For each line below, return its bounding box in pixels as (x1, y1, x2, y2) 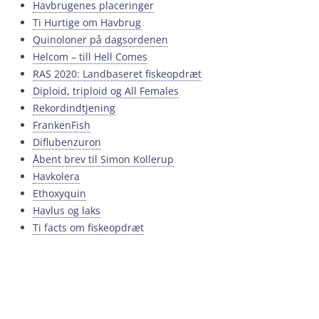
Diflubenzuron (33, 135, 101, 150)
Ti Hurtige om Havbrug (33, 16, 141, 30)
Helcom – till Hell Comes (33, 50, 147, 64)
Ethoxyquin (33, 187, 86, 201)
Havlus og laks (33, 204, 100, 218)
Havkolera (33, 169, 80, 184)
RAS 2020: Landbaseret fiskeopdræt (33, 67, 202, 81)
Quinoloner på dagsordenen (33, 33, 168, 47)
